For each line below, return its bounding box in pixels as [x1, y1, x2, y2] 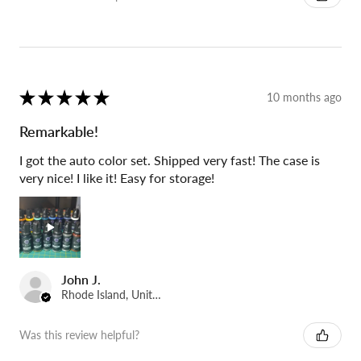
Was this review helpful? [19, 328, 139, 342]
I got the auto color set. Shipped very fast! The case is [19, 151, 320, 168]
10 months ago [267, 90, 342, 105]
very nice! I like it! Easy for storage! [19, 169, 214, 185]
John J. [61, 271, 101, 287]
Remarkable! [19, 122, 98, 140]
